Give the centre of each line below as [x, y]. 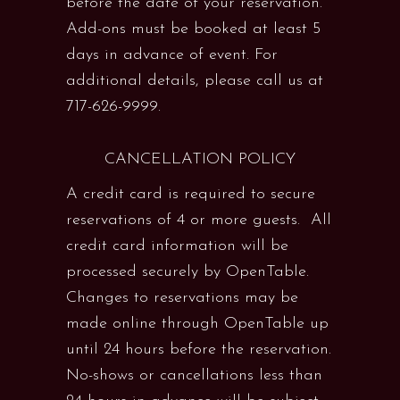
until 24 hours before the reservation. [199, 350]
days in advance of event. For [172, 55]
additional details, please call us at [195, 81]
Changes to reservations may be [182, 298]
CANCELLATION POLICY [200, 159]
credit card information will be [177, 246]
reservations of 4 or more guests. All [199, 220]
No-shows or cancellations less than [194, 375]
